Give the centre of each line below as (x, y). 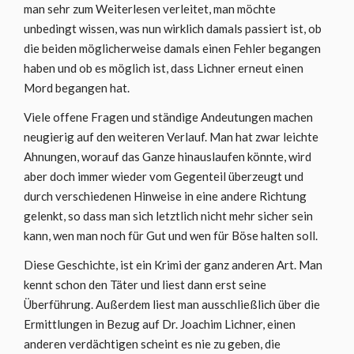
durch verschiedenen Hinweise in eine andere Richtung (165, 196)
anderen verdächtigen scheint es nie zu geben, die (152, 344)
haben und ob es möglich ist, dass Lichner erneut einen (164, 68)
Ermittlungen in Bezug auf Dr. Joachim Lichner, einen (160, 324)
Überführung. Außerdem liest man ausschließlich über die (172, 304)
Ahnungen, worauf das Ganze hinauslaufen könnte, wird (168, 156)
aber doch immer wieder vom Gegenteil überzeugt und (164, 176)
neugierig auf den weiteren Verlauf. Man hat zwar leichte (171, 137)
